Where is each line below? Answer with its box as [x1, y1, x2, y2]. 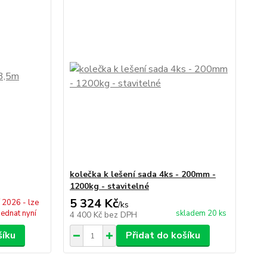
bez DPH [104, 209, 137, 221]
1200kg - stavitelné [69, 181, 149, 192]
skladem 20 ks [175, 208, 226, 219]
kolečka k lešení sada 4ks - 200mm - [69, 169, 216, 180]
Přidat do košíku [125, 229, 200, 242]
